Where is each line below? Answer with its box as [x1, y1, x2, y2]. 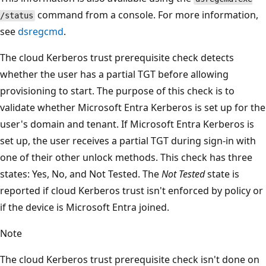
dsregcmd [18, 25, 64, 39]
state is [205, 167, 239, 181]
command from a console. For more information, [34, 8, 258, 22]
